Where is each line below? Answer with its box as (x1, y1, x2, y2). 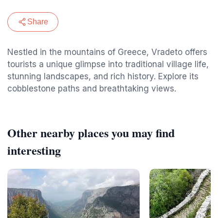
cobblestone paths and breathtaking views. (7, 84, 176, 93)
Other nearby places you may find (7, 124, 175, 141)
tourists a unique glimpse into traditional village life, (7, 59, 209, 69)
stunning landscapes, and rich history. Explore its (7, 72, 199, 81)
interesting (7, 142, 61, 159)
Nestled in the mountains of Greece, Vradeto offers (7, 47, 207, 57)
